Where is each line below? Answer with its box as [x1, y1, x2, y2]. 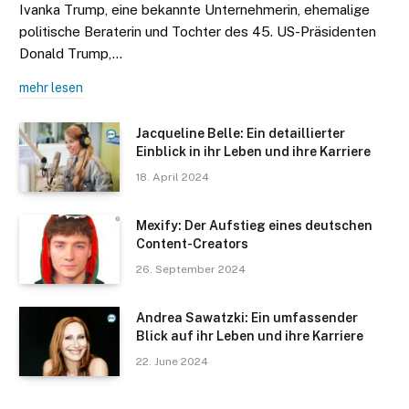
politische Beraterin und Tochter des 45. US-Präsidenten [19, 24, 376, 40]
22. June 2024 [136, 355, 208, 369]
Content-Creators [136, 236, 248, 252]
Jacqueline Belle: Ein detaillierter [136, 126, 345, 142]
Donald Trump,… [19, 46, 122, 62]
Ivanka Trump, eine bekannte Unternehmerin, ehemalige [19, 2, 370, 18]
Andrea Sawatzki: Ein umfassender [136, 310, 358, 326]
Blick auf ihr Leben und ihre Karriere [136, 329, 363, 344]
